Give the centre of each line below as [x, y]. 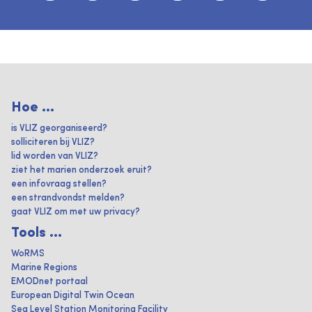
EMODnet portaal [49, 282]
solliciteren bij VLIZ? [53, 142]
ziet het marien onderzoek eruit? [81, 170]
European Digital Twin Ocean [73, 296]
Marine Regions [44, 268]
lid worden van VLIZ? [55, 156]
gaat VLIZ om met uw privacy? [76, 212]
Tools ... [37, 233]
